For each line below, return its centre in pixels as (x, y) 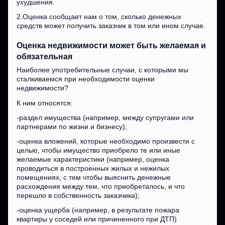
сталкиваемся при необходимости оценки (86, 79)
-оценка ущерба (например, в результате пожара (98, 210)
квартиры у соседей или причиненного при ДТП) (97, 219)
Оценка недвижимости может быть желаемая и (111, 46)
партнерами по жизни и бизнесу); (72, 126)
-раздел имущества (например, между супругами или (105, 117)
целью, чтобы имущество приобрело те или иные (99, 150)
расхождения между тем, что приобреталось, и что (101, 187)
